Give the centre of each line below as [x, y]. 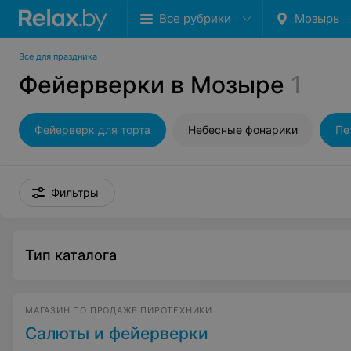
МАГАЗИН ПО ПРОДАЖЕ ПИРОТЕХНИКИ [119, 310]
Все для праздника [58, 56]
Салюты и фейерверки [117, 333]
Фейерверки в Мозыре [152, 85]
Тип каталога [71, 255]
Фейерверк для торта [92, 130]
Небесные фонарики [243, 130]
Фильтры [75, 192]
